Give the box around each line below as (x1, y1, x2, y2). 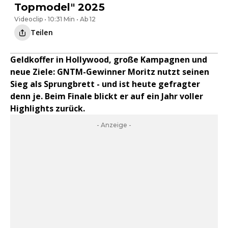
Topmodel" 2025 (14, 1, 105, 13)
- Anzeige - (97, 121, 131, 129)
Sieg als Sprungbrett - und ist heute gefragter (10, 78, 200, 90)
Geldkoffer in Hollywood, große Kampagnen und (10, 54, 207, 65)
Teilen (31, 27, 53, 37)
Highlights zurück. (10, 103, 85, 114)
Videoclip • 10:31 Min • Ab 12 (14, 15, 96, 23)
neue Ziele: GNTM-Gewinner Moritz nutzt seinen (10, 66, 209, 77)
